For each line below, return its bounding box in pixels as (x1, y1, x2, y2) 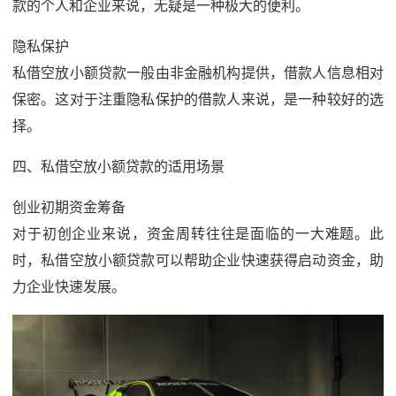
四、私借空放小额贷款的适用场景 (12, 158, 225, 174)
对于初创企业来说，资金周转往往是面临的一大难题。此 (12, 225, 384, 241)
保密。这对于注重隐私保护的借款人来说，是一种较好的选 (12, 91, 384, 107)
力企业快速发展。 (12, 278, 126, 294)
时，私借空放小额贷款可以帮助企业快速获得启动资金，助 (12, 252, 384, 268)
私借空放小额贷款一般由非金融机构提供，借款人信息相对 (12, 65, 384, 80)
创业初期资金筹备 (12, 199, 126, 215)
